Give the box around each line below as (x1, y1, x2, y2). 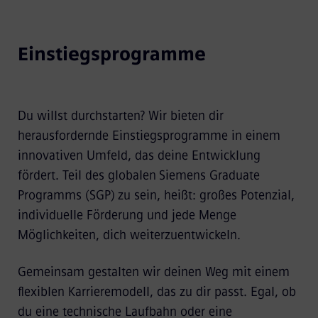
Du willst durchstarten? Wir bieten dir (17, 107, 224, 124)
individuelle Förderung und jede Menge (17, 207, 236, 223)
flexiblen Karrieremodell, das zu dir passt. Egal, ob (17, 283, 296, 300)
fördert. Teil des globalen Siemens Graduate (17, 167, 260, 183)
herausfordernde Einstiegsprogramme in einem (17, 127, 280, 143)
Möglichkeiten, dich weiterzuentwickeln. (17, 226, 244, 243)
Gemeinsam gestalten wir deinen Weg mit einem (17, 263, 290, 280)
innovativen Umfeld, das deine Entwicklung (17, 147, 261, 163)
